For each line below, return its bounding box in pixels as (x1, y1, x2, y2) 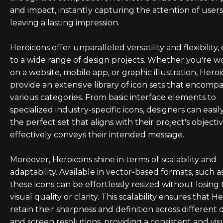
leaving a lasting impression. (10, 18, 119, 28)
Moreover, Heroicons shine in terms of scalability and (10, 155, 217, 165)
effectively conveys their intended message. (10, 130, 184, 140)
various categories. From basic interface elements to (10, 93, 216, 103)
